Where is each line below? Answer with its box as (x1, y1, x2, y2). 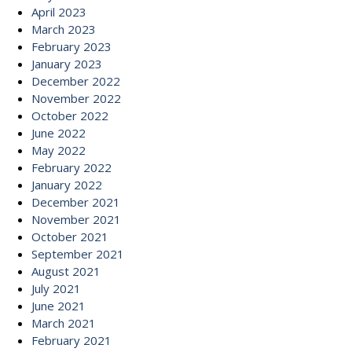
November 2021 (31, 211, 121, 227)
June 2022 (31, 125, 86, 141)
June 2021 (31, 298, 86, 313)
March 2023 (31, 21, 96, 37)
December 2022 (31, 73, 120, 89)
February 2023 (31, 38, 112, 54)
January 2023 (31, 56, 102, 71)
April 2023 (31, 4, 86, 20)
